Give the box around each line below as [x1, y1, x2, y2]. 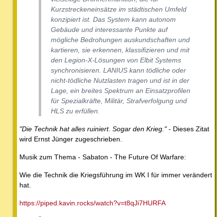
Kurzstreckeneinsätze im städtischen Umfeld [51, 5, 186, 13]
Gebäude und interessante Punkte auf [51, 25, 168, 33]
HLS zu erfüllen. [51, 107, 100, 115]
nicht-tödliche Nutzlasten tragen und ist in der [51, 76, 189, 84]
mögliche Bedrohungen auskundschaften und [51, 35, 190, 44]
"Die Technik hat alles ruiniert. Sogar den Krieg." [19, 124, 169, 133]
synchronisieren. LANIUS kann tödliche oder [51, 66, 186, 74]
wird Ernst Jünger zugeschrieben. [19, 135, 122, 143]
